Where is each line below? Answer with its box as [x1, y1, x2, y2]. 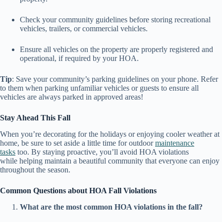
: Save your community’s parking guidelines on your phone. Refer [12, 75, 218, 84]
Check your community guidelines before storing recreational [20, 15, 211, 24]
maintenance [155, 138, 194, 147]
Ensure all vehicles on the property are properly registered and [20, 45, 213, 54]
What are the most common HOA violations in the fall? [20, 202, 203, 211]
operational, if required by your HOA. [20, 54, 143, 63]
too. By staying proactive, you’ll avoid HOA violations [15, 147, 189, 156]
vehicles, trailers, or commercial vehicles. [20, 24, 152, 33]
